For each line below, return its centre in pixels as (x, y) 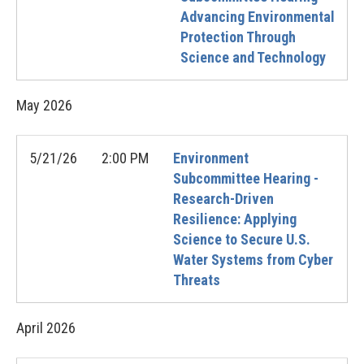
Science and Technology (253, 57)
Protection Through (238, 37)
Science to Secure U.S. (242, 239)
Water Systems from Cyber (253, 260)
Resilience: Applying (235, 219)
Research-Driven (223, 199)
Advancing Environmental (258, 17)
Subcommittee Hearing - (246, 178)
